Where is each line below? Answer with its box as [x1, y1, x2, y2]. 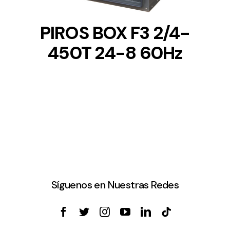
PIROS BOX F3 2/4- [40, 21, 190, 45]
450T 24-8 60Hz [47, 41, 183, 65]
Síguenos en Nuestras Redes [51, 178, 179, 192]
